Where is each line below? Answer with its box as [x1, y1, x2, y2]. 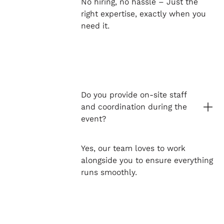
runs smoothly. [80, 167, 137, 177]
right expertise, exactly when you [80, 9, 206, 19]
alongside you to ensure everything [80, 155, 213, 165]
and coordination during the [80, 101, 187, 111]
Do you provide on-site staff [80, 89, 186, 99]
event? [80, 113, 106, 123]
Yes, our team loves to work [80, 143, 185, 153]
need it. [80, 21, 109, 31]
